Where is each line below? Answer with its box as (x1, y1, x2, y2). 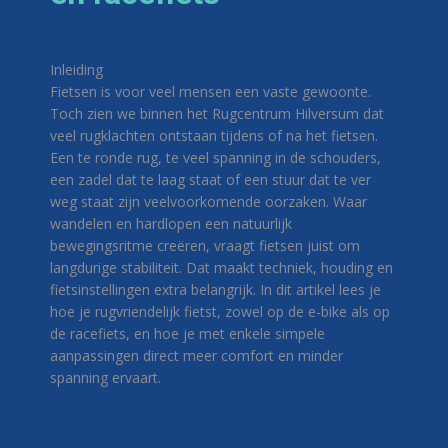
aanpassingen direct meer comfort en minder (50, 346, 343, 365)
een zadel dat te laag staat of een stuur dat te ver (50, 170, 371, 189)
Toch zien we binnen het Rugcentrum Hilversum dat (50, 104, 384, 123)
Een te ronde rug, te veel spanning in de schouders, (50, 148, 381, 167)
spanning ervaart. (50, 368, 161, 387)
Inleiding (50, 60, 103, 79)
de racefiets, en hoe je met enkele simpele (50, 324, 325, 343)
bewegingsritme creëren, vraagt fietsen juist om (50, 236, 360, 255)
